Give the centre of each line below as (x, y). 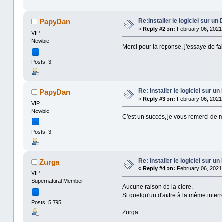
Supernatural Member (57, 181)
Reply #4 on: (159, 169)
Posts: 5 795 (46, 202)
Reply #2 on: (159, 28)
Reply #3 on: (159, 98)
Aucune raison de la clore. (157, 187)
